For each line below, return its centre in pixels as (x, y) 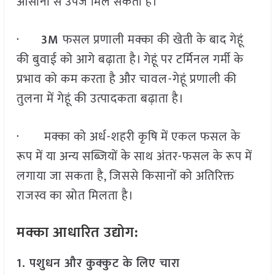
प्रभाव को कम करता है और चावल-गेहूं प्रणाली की (126, 79)
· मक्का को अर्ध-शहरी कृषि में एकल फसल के (128, 137)
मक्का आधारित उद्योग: (77, 233)
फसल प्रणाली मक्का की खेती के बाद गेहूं (153, 40)
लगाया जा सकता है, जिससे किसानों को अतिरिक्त (125, 176)
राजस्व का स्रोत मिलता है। (75, 196)
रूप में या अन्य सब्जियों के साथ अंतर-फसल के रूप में (134, 157)
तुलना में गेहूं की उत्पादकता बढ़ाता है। (100, 99)
